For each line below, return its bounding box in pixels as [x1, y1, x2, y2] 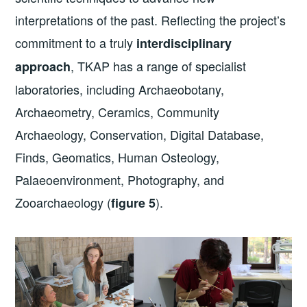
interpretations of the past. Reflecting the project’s [15, 11, 286, 29]
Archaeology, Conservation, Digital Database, [15, 125, 265, 144]
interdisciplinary [136, 34, 232, 53]
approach [15, 58, 71, 76]
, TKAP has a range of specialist [71, 57, 247, 75]
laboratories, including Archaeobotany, [15, 80, 225, 99]
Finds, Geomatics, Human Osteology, [15, 148, 220, 167]
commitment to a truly [15, 34, 137, 52]
